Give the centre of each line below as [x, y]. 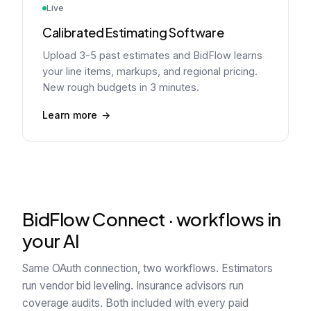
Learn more [70, 115]
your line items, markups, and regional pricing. [150, 71]
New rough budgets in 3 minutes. [121, 87]
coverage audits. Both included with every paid [135, 303]
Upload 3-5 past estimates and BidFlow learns [152, 55]
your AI [51, 241]
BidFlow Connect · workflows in [152, 219]
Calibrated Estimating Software [133, 32]
